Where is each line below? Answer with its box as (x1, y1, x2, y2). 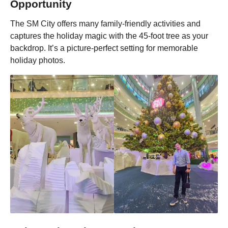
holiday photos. (10, 56, 65, 65)
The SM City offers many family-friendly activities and (10, 19, 201, 28)
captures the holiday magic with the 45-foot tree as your (10, 32, 208, 41)
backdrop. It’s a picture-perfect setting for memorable (10, 44, 198, 53)
